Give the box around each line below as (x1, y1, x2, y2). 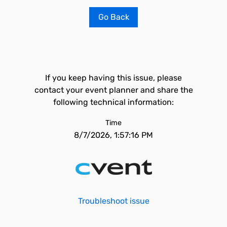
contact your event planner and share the (34, 85, 193, 95)
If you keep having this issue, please (45, 73, 182, 83)
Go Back (98, 12, 129, 22)
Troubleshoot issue (78, 196, 149, 206)
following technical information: (53, 97, 174, 107)
